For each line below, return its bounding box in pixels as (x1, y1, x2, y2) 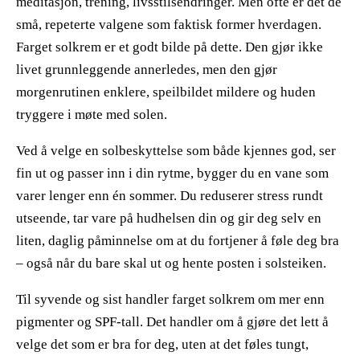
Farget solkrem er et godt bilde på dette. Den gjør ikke (16, 39, 323, 55)
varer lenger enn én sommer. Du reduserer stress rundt (16, 188, 323, 204)
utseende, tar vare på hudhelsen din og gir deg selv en (16, 211, 321, 227)
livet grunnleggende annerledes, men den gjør (16, 62, 277, 78)
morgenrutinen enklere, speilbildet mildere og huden (16, 84, 316, 100)
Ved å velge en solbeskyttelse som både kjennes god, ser (16, 143, 336, 159)
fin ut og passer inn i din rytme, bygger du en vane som (16, 166, 329, 182)
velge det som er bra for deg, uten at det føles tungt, (16, 337, 309, 353)
